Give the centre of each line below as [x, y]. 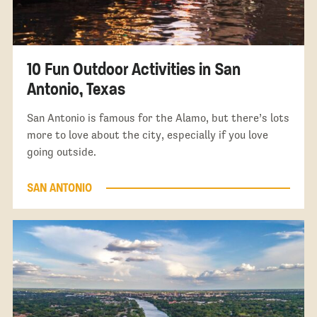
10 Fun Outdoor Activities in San [133, 69]
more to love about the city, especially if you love [147, 134]
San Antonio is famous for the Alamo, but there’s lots [158, 117]
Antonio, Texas [76, 88]
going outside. [61, 151]
